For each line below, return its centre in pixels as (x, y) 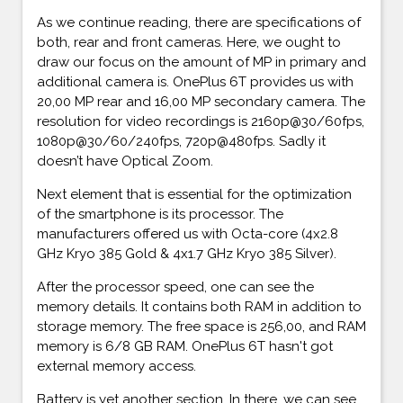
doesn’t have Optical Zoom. (125, 161)
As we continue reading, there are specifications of (199, 22)
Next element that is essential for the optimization (194, 194)
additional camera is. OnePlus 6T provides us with (195, 81)
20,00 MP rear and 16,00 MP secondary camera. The (201, 101)
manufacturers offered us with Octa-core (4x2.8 (188, 233)
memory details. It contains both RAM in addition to (199, 306)
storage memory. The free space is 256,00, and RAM (201, 326)
